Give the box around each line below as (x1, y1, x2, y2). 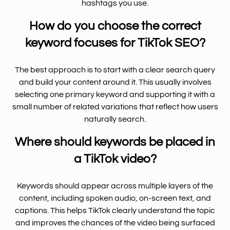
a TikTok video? (73, 152, 157, 165)
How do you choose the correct (29, 19, 201, 32)
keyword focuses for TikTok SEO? (25, 36, 205, 49)
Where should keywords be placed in (15, 135, 215, 148)
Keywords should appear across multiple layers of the (17, 181, 213, 190)
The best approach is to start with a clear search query (15, 65, 215, 74)
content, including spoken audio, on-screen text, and (19, 194, 211, 202)
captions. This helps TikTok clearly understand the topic (15, 206, 215, 215)
